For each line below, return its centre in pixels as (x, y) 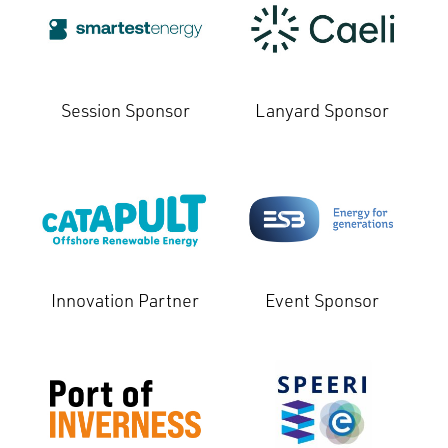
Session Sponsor (125, 110)
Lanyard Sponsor (322, 110)
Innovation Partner (125, 300)
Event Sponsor (322, 300)
